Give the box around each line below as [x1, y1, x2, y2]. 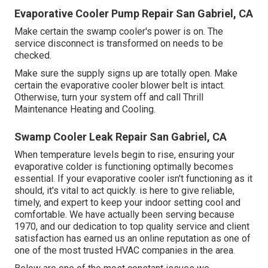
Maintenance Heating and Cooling [14, 103, 154, 115]
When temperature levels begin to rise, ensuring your [14, 149, 234, 161]
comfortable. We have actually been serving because [14, 209, 234, 221]
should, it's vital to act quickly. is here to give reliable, [14, 185, 234, 197]
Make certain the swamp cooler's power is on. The [14, 26, 223, 38]
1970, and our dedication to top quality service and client [14, 221, 249, 233]
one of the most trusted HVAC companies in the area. [14, 245, 235, 257]
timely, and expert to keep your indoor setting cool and [14, 197, 240, 209]
